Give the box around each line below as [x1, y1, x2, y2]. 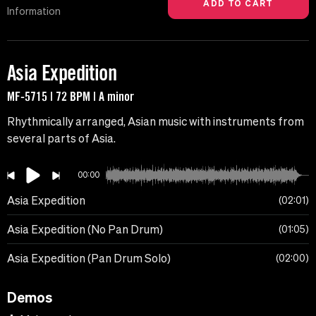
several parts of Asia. [7, 132, 116, 145]
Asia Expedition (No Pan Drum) [7, 223, 163, 236]
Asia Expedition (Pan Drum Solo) [7, 252, 171, 265]
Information [7, 6, 61, 18]
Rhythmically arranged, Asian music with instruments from [7, 115, 304, 128]
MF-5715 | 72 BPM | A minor [7, 88, 134, 104]
